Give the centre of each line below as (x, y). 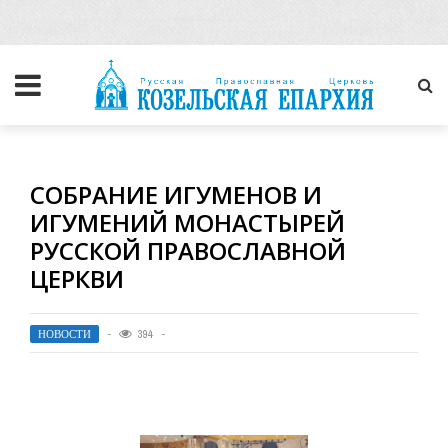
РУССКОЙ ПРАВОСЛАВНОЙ (188, 250)
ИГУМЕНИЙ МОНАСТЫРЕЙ (187, 222)
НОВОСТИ (64, 334)
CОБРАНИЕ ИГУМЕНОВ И (176, 194)
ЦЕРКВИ (77, 278)
